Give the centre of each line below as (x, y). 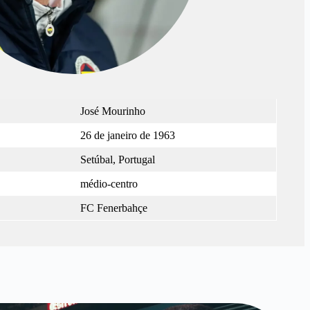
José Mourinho (113, 111)
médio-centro (109, 183)
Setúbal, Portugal (118, 159)
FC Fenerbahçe (114, 208)
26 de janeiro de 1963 (128, 135)
